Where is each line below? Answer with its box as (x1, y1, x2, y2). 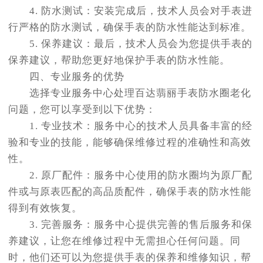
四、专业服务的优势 (8, 71, 124, 82)
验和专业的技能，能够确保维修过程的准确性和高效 (8, 137, 251, 148)
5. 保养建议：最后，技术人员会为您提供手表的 (8, 38, 252, 49)
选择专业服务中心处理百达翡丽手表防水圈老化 (8, 87, 251, 99)
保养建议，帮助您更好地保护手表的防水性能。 (8, 55, 230, 66)
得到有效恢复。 (8, 203, 82, 214)
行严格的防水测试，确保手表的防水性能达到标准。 (8, 22, 251, 33)
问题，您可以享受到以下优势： (8, 104, 156, 115)
